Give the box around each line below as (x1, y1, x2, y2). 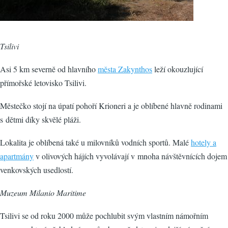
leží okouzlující (152, 64, 203, 74)
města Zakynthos (98, 64, 152, 74)
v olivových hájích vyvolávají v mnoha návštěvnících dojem (34, 151, 227, 161)
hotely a (191, 137, 216, 148)
